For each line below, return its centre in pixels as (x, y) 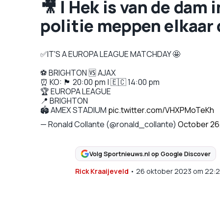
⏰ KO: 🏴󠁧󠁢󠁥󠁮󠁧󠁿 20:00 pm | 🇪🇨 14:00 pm (100, 82)
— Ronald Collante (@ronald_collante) (109, 124)
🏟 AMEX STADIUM (74, 110)
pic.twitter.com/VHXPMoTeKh (161, 110)
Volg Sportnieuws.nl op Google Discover (150, 153)
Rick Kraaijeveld (102, 171)
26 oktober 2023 (164, 171)
